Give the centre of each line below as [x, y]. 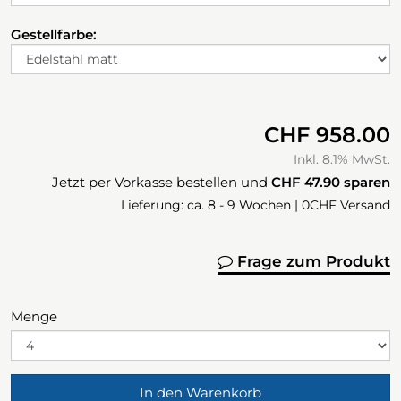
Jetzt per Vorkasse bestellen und [162, 183]
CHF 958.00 [327, 135]
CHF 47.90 [306, 183]
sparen [365, 183]
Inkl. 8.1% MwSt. [342, 160]
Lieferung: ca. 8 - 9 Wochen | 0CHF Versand [256, 205]
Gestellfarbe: [54, 35]
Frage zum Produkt [311, 262]
